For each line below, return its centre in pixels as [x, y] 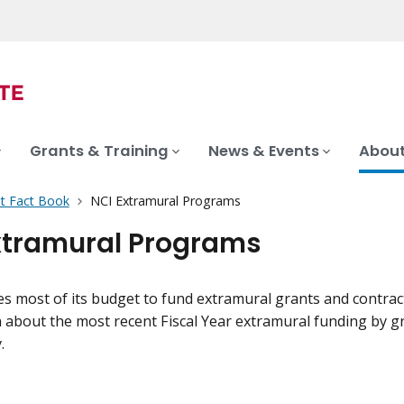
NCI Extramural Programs [165, 201]
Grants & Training [99, 151]
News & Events [264, 151]
